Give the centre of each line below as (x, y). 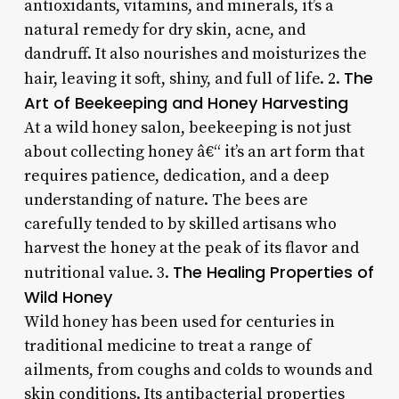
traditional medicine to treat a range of (167, 346)
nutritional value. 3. (98, 273)
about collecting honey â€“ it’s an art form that (194, 151)
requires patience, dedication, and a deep (176, 175)
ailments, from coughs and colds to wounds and (198, 370)
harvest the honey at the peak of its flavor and (191, 248)
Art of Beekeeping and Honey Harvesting (186, 102)
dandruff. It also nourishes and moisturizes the (195, 53)
